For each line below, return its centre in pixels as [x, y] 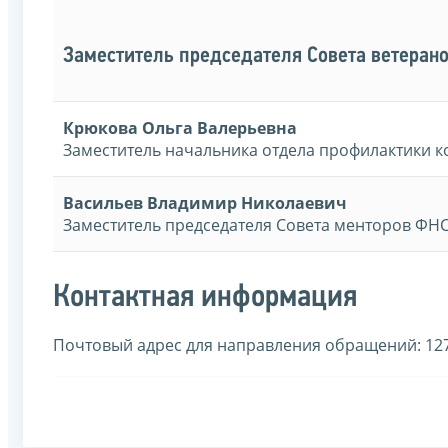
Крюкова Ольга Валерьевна [180, 128]
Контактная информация [205, 298]
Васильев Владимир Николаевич [205, 203]
